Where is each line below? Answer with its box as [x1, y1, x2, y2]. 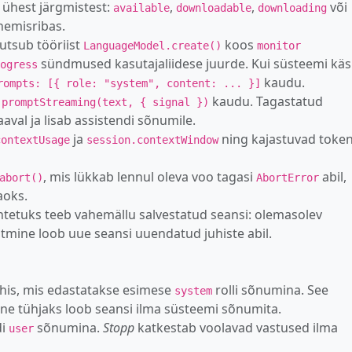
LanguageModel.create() [83, 38, 222, 52]
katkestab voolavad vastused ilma [134, 318, 338, 336]
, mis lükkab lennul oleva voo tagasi [43, 167, 256, 185]
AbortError [256, 170, 319, 184]
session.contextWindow [86, 133, 218, 146]
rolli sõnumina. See [212, 280, 328, 299]
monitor [257, 38, 301, 52]
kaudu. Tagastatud [209, 92, 323, 110]
